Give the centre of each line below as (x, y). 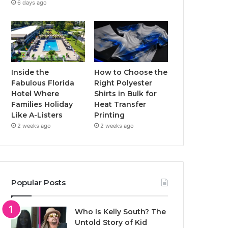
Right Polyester (123, 83)
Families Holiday (42, 105)
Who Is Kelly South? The (121, 212)
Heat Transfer (120, 105)
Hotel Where (35, 94)
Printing (110, 115)
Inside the (30, 73)
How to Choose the (131, 73)
